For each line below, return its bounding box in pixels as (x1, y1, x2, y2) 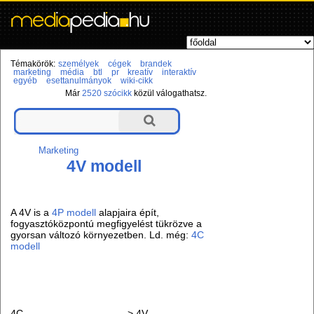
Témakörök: (11, 60, 56, 69)
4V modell (67, 157, 142, 176)
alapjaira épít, (96, 207, 160, 219)
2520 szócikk (82, 89, 132, 98)
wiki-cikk (120, 76, 153, 86)
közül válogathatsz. (132, 89, 207, 98)
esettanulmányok (46, 76, 111, 86)
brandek (139, 60, 172, 69)
